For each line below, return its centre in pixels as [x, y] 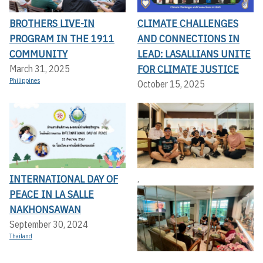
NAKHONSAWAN [45, 210]
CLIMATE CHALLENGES [188, 23]
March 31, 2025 [40, 68]
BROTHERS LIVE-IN [52, 23]
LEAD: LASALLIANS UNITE [194, 53]
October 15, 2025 [171, 84]
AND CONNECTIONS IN [188, 38]
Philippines [25, 80]
